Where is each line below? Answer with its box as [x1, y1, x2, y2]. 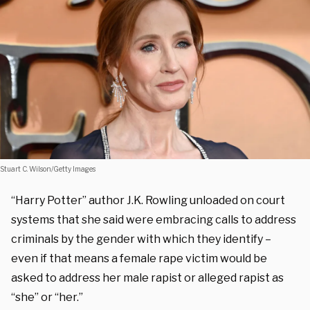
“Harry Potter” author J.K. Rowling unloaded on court [11, 193, 285, 207]
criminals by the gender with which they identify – [11, 232, 271, 246]
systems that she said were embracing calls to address [11, 212, 296, 226]
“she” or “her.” [11, 290, 83, 304]
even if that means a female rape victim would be [11, 251, 267, 265]
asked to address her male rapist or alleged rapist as [11, 271, 284, 284]
